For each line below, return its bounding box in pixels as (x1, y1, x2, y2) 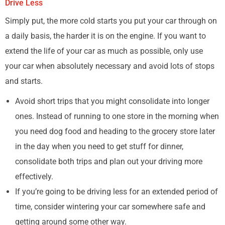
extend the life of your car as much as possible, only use (5, 46, 203, 56)
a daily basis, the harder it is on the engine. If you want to (5, 31, 206, 41)
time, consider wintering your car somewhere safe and (15, 202, 205, 211)
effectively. (15, 172, 53, 181)
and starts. (5, 76, 43, 86)
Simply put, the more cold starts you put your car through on (5, 16, 217, 26)
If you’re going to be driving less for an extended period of (15, 187, 218, 196)
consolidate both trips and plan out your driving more (15, 157, 202, 166)
